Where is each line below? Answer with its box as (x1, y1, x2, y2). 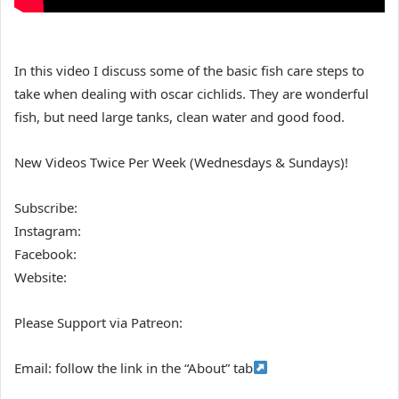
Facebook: (14, 244, 77, 263)
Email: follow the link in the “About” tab (14, 358, 253, 377)
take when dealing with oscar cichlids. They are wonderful (14, 84, 369, 102)
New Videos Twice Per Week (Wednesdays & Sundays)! (14, 152, 348, 171)
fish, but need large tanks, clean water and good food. (14, 107, 345, 126)
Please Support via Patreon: (14, 313, 183, 331)
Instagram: (14, 221, 81, 240)
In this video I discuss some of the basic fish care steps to (14, 61, 364, 79)
